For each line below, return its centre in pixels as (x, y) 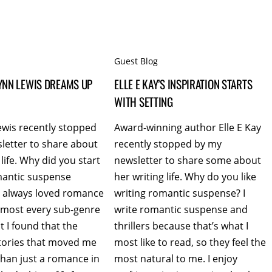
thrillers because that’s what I (182, 226)
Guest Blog (136, 61)
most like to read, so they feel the (190, 243)
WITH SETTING (144, 101)
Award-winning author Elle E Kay (188, 128)
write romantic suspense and (181, 210)
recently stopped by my (168, 144)
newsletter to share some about (188, 161)
